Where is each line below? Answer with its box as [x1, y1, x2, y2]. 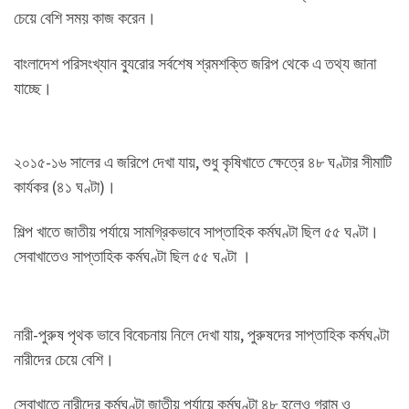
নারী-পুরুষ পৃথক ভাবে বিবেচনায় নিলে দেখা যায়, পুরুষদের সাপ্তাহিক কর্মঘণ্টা [14, 323, 389, 345]
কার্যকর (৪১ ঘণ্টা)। [14, 175, 116, 197]
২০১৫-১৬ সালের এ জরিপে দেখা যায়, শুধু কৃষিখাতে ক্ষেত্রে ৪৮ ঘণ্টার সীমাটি [14, 151, 392, 173]
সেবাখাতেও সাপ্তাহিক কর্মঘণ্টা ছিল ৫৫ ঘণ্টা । [14, 246, 251, 267]
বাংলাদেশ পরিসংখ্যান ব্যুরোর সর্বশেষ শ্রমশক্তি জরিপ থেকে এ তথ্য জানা [14, 52, 376, 74]
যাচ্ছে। [14, 77, 52, 99]
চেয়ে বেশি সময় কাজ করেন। [14, 7, 156, 29]
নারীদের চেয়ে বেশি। [14, 348, 114, 370]
